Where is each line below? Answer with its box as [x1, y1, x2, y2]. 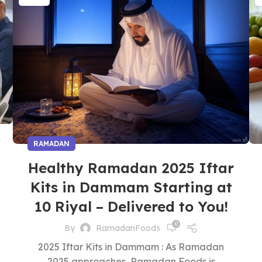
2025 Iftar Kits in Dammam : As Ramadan [38, 241, 224, 253]
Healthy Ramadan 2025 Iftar [28, 159, 234, 177]
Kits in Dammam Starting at [30, 178, 232, 196]
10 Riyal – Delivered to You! [34, 198, 228, 215]
